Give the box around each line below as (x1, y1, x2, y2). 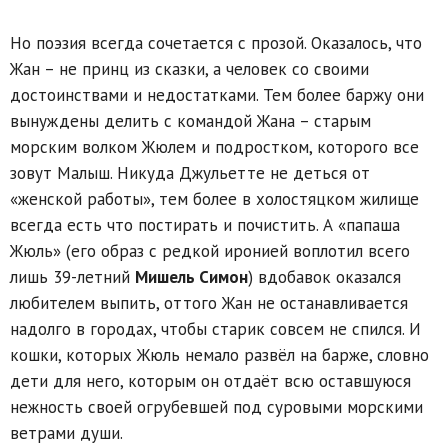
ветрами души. (10, 421, 123, 444)
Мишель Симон (135, 265, 248, 288)
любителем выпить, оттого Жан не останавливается (10, 291, 408, 314)
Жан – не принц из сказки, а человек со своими (10, 57, 369, 80)
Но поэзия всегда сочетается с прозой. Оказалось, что (10, 31, 422, 54)
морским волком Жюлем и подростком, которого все (10, 135, 419, 158)
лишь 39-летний (10, 265, 135, 288)
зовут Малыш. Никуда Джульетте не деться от (10, 161, 370, 184)
